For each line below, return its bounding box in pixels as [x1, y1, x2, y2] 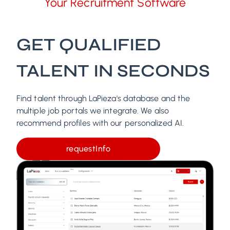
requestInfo [66, 143, 111, 154]
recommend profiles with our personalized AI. [16, 118, 184, 128]
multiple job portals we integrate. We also [16, 105, 169, 116]
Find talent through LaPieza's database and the [16, 93, 190, 103]
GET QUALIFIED [16, 34, 161, 55]
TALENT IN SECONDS [16, 60, 210, 81]
